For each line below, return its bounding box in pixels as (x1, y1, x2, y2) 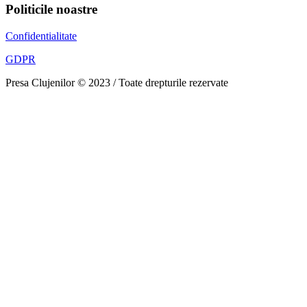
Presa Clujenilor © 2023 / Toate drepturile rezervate (5, 76, 228, 88)
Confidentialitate (5, 29, 77, 42)
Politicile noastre (5, 1, 97, 16)
